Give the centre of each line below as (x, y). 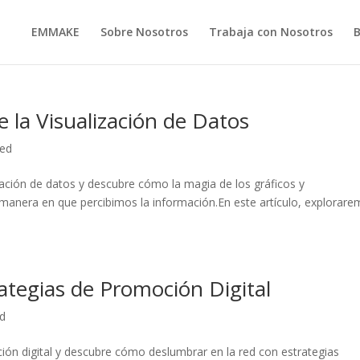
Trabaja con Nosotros (270, 32)
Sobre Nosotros (144, 32)
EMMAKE (55, 32)
